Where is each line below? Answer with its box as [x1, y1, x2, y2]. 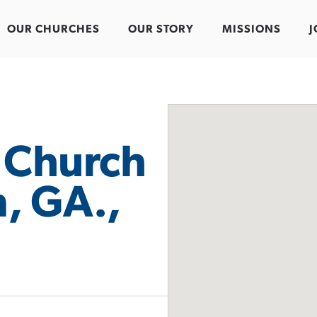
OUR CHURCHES [7, 23, 100, 35]
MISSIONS [222, 23, 281, 35]
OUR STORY [128, 23, 194, 35]
